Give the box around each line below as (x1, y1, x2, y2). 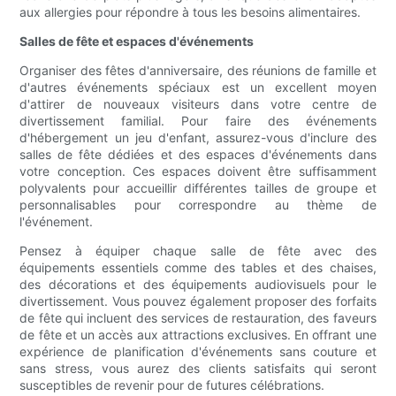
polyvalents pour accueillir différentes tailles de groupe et (19, 180, 377, 196)
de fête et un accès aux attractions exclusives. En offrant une (19, 327, 377, 343)
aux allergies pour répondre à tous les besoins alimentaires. (19, 4, 362, 20)
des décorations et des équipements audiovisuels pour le (19, 277, 377, 293)
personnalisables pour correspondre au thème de (19, 197, 377, 213)
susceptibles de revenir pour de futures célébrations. (19, 377, 325, 393)
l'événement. (19, 214, 94, 230)
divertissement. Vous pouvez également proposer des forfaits (19, 293, 377, 309)
